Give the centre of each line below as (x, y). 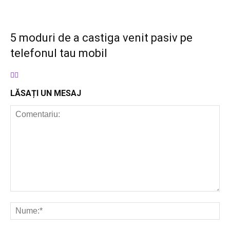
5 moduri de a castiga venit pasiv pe (101, 38)
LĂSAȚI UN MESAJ (46, 93)
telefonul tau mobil (59, 53)
